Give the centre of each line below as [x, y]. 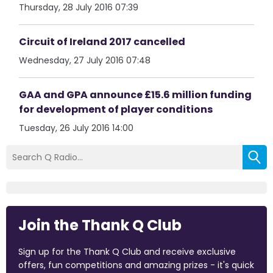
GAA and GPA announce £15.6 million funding [136, 95]
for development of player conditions [116, 109]
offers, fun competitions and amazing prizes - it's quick [136, 265]
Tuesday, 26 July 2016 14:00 [76, 128]
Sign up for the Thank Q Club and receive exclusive [127, 252]
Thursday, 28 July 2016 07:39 [79, 7]
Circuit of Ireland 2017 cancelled [102, 42]
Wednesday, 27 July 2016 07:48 [85, 60]
